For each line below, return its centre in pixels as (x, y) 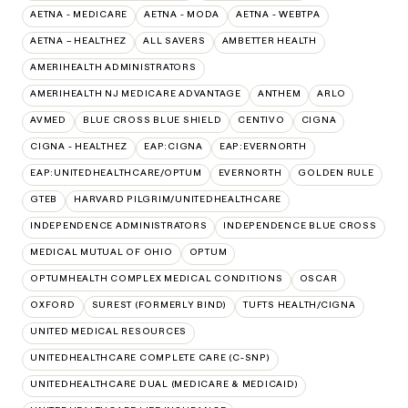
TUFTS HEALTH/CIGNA (300, 304)
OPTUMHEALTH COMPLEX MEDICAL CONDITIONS (157, 278)
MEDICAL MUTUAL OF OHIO (102, 251)
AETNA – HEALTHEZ (78, 40)
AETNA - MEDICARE (79, 14)
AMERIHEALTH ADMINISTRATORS (113, 66)
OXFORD (53, 304)
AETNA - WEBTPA (278, 14)
